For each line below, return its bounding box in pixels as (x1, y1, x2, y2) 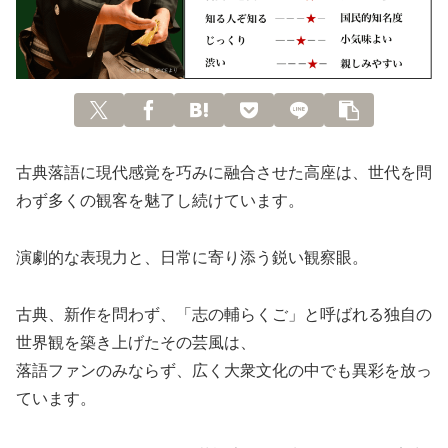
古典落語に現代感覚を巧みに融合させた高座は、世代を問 (16, 164, 432, 182)
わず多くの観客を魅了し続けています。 (16, 192, 304, 210)
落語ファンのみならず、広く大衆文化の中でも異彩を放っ (16, 361, 432, 379)
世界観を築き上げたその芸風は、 (16, 333, 256, 351)
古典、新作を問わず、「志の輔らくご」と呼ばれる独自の (16, 305, 432, 323)
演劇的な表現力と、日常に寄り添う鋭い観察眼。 (16, 249, 368, 267)
